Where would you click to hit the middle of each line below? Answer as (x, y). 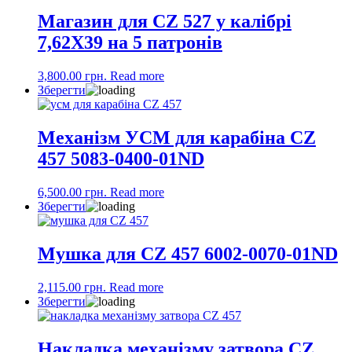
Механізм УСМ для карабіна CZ (177, 138)
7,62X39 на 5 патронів (130, 43)
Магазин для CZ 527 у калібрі (165, 22)
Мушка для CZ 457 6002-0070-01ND (188, 253)
